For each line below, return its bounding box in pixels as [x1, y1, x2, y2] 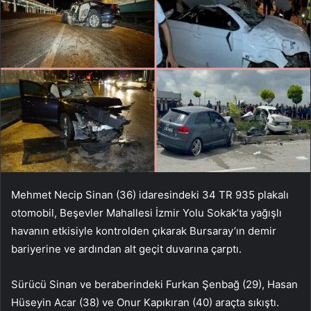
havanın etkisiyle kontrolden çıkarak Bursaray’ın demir [11, 224, 276, 237]
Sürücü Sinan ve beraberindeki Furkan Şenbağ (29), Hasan [11, 277, 298, 291]
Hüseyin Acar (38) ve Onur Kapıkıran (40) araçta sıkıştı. [11, 295, 279, 309]
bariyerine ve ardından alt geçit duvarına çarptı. [11, 242, 242, 255]
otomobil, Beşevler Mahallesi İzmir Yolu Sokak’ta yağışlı [11, 205, 282, 219]
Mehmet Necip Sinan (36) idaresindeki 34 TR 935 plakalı [11, 187, 289, 201]
